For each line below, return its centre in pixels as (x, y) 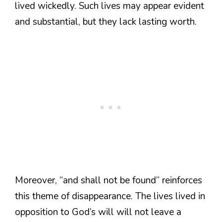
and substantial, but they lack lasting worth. (106, 22)
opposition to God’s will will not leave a (98, 212)
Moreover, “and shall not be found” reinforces (109, 181)
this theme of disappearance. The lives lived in (110, 196)
